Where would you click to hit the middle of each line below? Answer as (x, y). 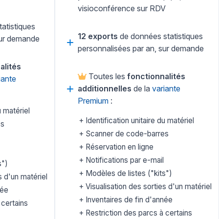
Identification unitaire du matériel (139, 121)
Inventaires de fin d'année (128, 200)
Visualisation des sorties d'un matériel (148, 187)
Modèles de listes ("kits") (128, 174)
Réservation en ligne (119, 147)
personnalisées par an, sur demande (141, 49)
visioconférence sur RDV (122, 9)
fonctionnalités (156, 77)
